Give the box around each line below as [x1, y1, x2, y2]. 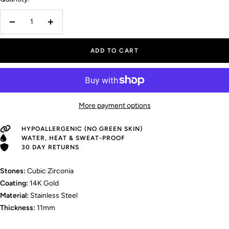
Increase [50, 22, 78, 32]
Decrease [11, 22, 43, 32]
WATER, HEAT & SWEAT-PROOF [21, 134, 125, 142]
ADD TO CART [90, 47, 139, 54]
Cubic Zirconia [26, 166, 74, 175]
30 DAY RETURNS [21, 143, 79, 151]
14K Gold [28, 178, 59, 188]
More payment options [78, 101, 151, 110]
